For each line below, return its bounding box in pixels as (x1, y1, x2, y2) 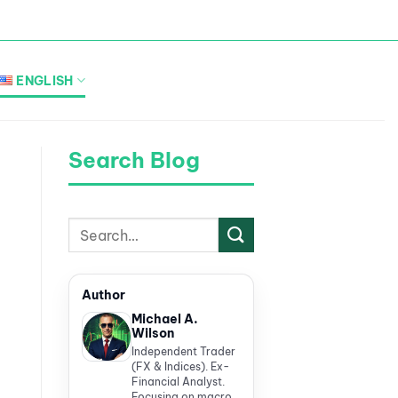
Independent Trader (131, 345, 235, 358)
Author (82, 287, 125, 303)
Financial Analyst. (131, 375, 225, 388)
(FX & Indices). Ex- (131, 360, 229, 373)
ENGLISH (16, 72, 74, 89)
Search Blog (68, 147, 200, 173)
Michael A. (131, 311, 198, 327)
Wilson (131, 325, 174, 341)
